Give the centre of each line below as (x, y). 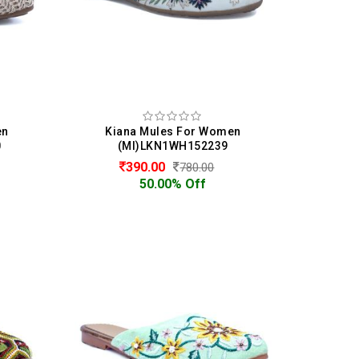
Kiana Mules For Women (173, 131)
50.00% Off (173, 184)
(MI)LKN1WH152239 (173, 145)
